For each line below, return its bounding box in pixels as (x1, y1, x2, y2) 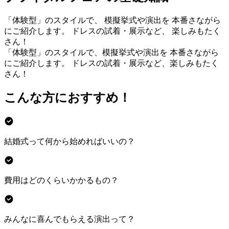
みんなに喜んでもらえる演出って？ (4, 214, 135, 223)
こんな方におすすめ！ (4, 91, 131, 105)
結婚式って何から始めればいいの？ (4, 136, 135, 146)
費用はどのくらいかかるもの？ (4, 175, 119, 185)
